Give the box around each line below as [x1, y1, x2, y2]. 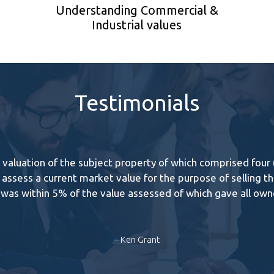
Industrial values [92, 17, 182, 32]
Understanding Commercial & [55, 2, 218, 17]
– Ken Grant [114, 234, 160, 245]
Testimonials [75, 89, 199, 115]
